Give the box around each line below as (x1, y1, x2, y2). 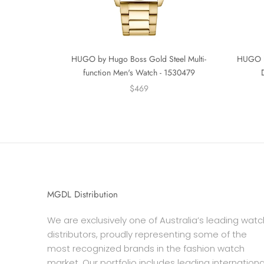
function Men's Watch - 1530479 (82, 66, 195, 78)
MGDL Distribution (47, 187, 118, 201)
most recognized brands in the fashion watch (47, 242, 245, 255)
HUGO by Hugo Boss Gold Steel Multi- (71, 52, 206, 65)
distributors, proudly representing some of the (47, 227, 247, 240)
